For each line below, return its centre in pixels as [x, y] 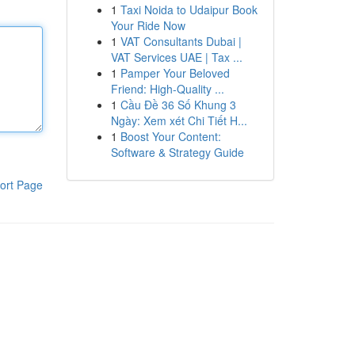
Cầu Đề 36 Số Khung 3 [178, 105]
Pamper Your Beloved [175, 73]
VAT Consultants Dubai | [181, 41]
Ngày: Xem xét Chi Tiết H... [179, 120]
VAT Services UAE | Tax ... [176, 57]
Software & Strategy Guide [177, 152]
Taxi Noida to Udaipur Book [189, 10]
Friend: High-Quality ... [167, 89]
